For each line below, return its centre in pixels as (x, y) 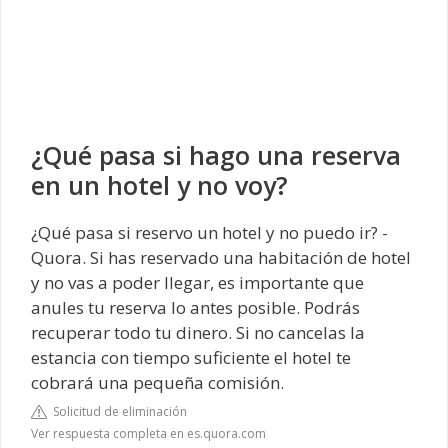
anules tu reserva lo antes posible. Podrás (195, 308)
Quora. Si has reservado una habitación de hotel (221, 258)
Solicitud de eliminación (117, 411)
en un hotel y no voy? (159, 185)
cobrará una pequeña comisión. (157, 383)
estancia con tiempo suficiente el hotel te (191, 358)
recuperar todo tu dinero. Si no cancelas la (198, 333)
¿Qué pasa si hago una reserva (216, 155)
